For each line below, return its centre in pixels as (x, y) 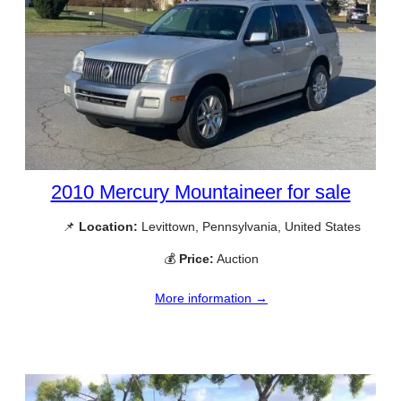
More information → (211, 298)
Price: (196, 258)
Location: (108, 227)
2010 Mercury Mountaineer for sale (200, 192)
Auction (236, 258)
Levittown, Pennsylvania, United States (249, 227)
